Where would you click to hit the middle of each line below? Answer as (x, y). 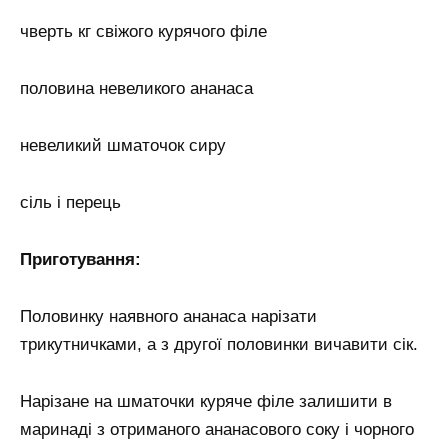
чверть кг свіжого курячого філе (143, 32)
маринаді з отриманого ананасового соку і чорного (217, 429)
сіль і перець (70, 203)
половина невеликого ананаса (136, 89)
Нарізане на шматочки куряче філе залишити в (206, 401)
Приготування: (80, 260)
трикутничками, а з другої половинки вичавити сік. (219, 344)
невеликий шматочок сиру (123, 146)
